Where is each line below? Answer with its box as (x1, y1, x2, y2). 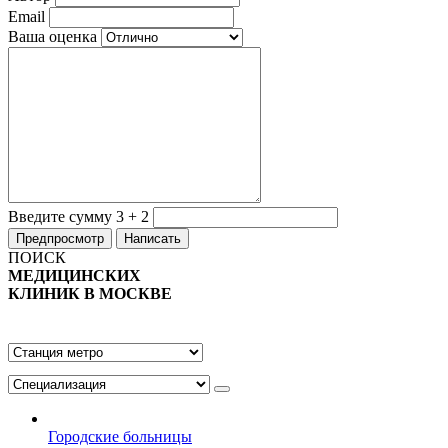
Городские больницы (48, 428, 192, 446)
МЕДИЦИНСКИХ (8, 267, 141, 285)
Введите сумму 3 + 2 (8, 208, 149, 226)
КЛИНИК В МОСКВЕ (8, 285, 172, 303)
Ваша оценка (8, 28, 97, 46)
